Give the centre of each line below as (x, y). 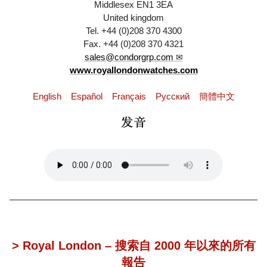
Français (129, 97)
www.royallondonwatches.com (133, 70)
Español (86, 97)
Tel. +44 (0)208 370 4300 (133, 31)
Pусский (172, 97)
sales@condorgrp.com (129, 57)
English (47, 97)
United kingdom (133, 18)
